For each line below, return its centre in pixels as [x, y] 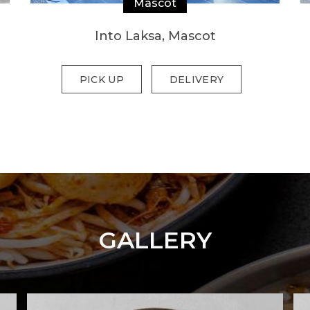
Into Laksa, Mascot [155, 36]
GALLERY [155, 240]
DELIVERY [197, 80]
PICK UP [101, 80]
